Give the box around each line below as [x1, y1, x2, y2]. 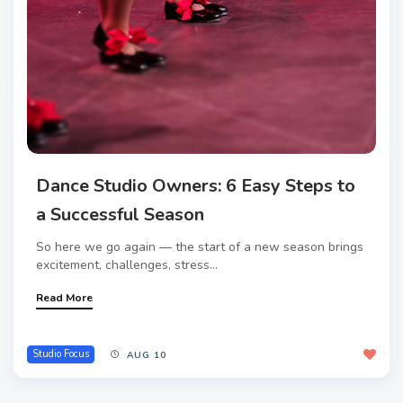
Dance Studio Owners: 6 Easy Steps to [36, 173, 355, 198]
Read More [36, 290, 93, 305]
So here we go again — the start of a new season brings [36, 237, 363, 255]
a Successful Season [36, 201, 204, 227]
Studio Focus [32, 346, 89, 361]
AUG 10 [127, 348, 166, 362]
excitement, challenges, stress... [36, 255, 218, 273]
